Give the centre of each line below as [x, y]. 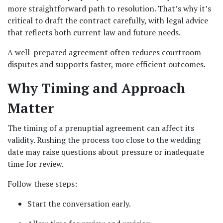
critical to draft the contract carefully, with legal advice [108, 20]
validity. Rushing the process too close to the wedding [104, 140]
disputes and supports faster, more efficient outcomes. [107, 64]
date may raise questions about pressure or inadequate [106, 152]
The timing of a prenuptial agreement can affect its [101, 128]
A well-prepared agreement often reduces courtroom [104, 52]
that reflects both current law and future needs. [94, 32]
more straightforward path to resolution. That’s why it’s [109, 8]
